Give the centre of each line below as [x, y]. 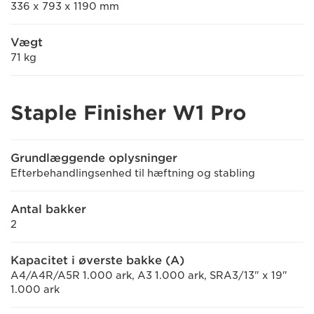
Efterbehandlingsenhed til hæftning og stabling [133, 173]
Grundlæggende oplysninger [94, 158]
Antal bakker [48, 209]
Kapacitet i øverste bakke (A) [97, 260]
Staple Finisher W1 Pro [129, 113]
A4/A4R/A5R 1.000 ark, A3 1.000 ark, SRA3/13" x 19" [149, 275]
